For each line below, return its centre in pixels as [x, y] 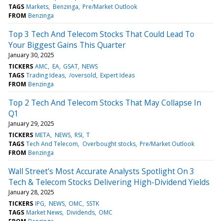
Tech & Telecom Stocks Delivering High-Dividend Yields [109, 182]
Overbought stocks [109, 144]
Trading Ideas [46, 75]
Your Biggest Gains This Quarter [67, 45]
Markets [37, 6]
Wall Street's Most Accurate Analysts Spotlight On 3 [101, 171]
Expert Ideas [117, 75]
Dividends [80, 212]
